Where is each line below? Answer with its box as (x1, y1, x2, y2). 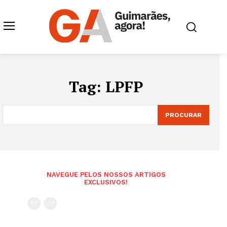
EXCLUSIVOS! (84, 178, 128, 186)
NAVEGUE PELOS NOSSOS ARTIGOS (46, 171, 166, 178)
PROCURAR (165, 111, 202, 119)
